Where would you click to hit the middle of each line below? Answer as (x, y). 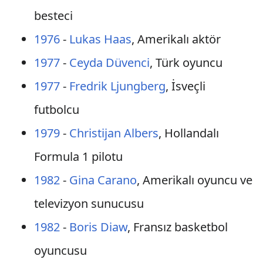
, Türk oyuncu (186, 63)
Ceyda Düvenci (109, 63)
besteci (53, 16)
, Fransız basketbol (177, 227)
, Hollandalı (188, 133)
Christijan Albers (114, 133)
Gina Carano (103, 180)
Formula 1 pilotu (78, 156)
